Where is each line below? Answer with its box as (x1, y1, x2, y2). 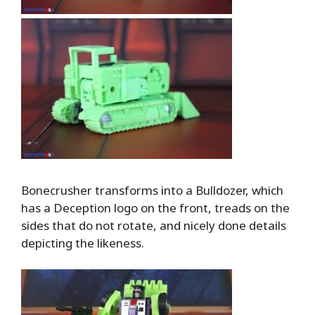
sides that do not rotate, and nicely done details (21, 217, 286, 233)
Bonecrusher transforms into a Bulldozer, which (21, 181, 283, 198)
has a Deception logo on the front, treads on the (21, 199, 290, 216)
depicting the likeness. (21, 234, 144, 251)
